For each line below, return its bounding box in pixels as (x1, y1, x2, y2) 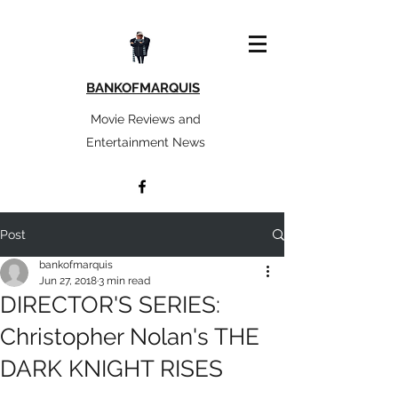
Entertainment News (85, 135, 205, 149)
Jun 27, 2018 (39, 275, 97, 287)
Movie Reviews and (90, 112, 201, 126)
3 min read (99, 275, 150, 287)
